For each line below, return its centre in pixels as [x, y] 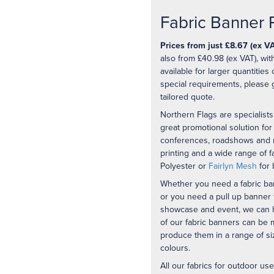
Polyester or [184, 166]
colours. [175, 248]
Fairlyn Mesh [232, 166]
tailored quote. [187, 97]
